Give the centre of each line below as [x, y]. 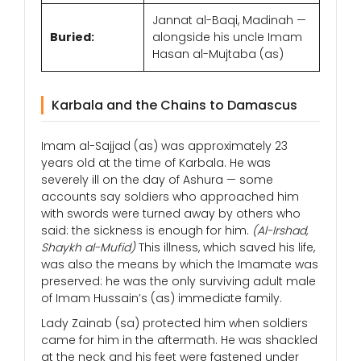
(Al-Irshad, [280, 231]
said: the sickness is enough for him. [147, 231]
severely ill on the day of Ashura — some [157, 180]
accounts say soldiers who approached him [170, 197]
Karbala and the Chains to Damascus [174, 106]
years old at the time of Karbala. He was [156, 163]
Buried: [72, 37]
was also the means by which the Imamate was [180, 265]
